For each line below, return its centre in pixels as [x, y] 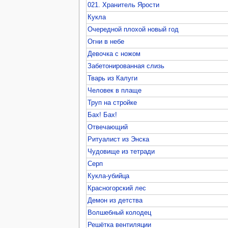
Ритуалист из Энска [119, 139]
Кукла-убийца [109, 176]
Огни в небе [106, 41]
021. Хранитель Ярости [124, 5]
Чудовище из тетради [121, 151]
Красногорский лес [117, 188]
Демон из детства [115, 200]
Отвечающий [108, 127]
